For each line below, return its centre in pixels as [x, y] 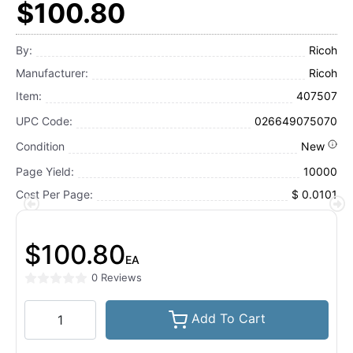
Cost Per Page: [54, 194]
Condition [40, 146]
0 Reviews [117, 278]
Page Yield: [45, 171]
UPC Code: [44, 121]
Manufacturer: [52, 72]
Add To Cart [228, 319]
